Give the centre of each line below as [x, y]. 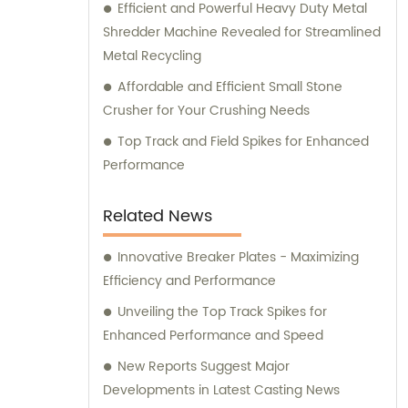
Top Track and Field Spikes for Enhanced [243, 142]
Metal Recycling [152, 56]
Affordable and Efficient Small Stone [230, 87]
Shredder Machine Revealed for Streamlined [242, 33]
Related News [158, 217]
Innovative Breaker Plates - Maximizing [238, 258]
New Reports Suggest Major [204, 367]
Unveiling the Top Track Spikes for [222, 312]
